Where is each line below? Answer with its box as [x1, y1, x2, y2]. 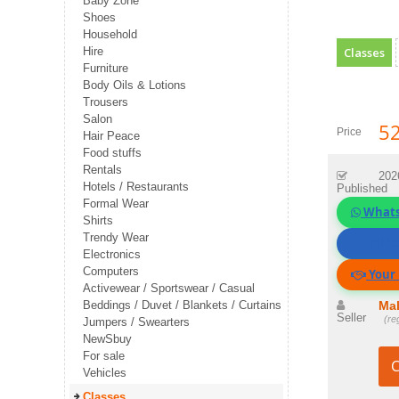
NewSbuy [83, 332, 132, 346]
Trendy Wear [83, 231, 149, 245]
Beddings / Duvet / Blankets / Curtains [83, 298, 281, 313]
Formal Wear [83, 197, 149, 211]
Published [337, 182, 387, 196]
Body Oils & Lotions [83, 78, 186, 93]
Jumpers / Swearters [83, 315, 190, 330]
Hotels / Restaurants [83, 180, 189, 194]
